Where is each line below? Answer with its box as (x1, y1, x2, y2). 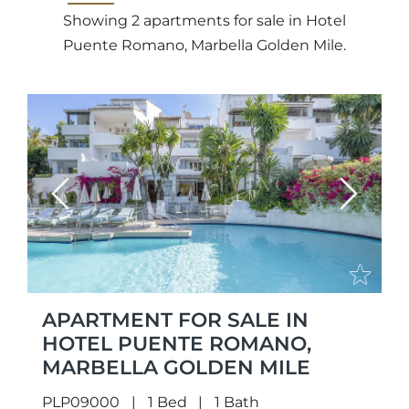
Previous (58, 195, 122, 214)
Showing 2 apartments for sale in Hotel (63, 12, 346, 29)
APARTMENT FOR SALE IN (42, 308, 309, 332)
